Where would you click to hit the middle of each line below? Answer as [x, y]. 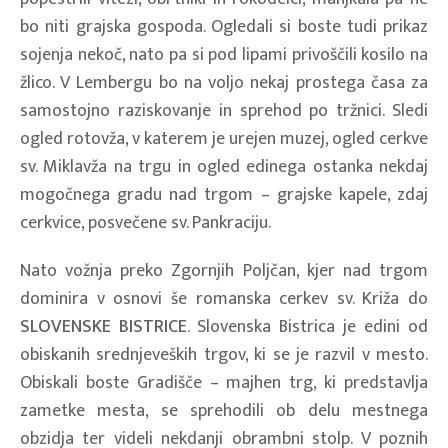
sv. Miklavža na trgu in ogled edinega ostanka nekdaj [224, 166]
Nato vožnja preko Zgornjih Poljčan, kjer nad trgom [224, 270]
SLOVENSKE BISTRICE [103, 326]
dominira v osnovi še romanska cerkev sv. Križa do [224, 298]
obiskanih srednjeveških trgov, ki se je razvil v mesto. [224, 354]
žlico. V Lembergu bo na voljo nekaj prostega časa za [224, 82]
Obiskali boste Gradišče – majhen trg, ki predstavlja [224, 382]
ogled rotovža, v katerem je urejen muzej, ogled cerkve [224, 138]
